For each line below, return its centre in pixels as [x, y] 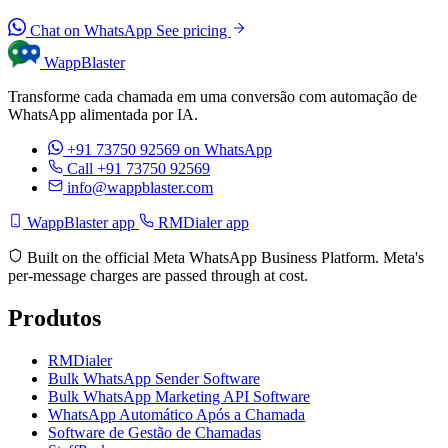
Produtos [54, 318]
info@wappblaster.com [140, 188]
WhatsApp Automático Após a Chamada [176, 414]
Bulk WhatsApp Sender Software [154, 378]
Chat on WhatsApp [91, 31]
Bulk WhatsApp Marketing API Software [179, 396]
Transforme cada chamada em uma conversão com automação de [212, 97]
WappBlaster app [81, 223]
